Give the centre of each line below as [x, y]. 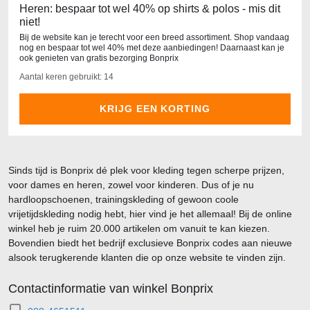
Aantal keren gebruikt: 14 [66, 77]
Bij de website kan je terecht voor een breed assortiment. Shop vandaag [154, 37]
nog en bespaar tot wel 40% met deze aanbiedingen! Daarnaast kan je [152, 48]
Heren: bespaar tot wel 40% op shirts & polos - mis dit [150, 9]
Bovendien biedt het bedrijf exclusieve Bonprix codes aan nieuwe [150, 243]
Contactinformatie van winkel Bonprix [111, 289]
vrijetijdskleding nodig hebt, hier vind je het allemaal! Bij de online [150, 214]
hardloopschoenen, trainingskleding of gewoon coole [124, 199]
